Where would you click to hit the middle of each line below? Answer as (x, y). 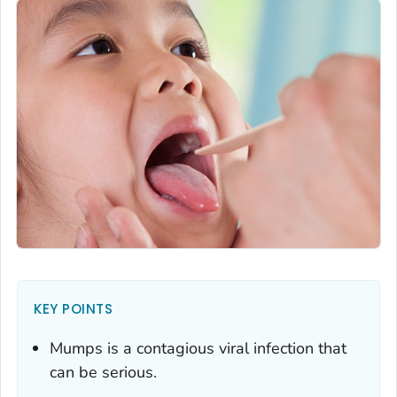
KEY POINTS (73, 308)
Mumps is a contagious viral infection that (198, 348)
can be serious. (103, 372)
